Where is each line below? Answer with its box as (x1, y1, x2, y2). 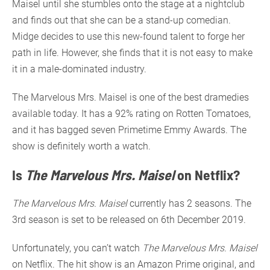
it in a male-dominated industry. (12, 63, 146, 75)
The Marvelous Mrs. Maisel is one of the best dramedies (12, 91, 249, 103)
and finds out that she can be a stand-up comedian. (12, 14, 231, 26)
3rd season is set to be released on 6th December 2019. (12, 213, 246, 225)
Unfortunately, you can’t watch (12, 242, 142, 254)
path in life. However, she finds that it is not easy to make (12, 46, 253, 58)
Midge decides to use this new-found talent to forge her (12, 30, 245, 42)
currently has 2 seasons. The (127, 197, 251, 209)
